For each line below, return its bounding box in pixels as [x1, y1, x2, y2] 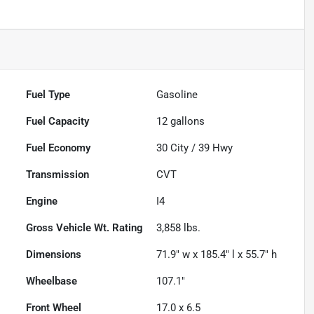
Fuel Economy [26, 142, 91, 155]
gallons [168, 115, 205, 128]
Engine [26, 195, 58, 208]
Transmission [26, 168, 90, 182]
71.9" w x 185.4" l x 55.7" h [156, 248, 278, 261]
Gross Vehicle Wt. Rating [26, 221, 144, 235]
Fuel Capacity [26, 115, 90, 128]
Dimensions [26, 248, 82, 261]
